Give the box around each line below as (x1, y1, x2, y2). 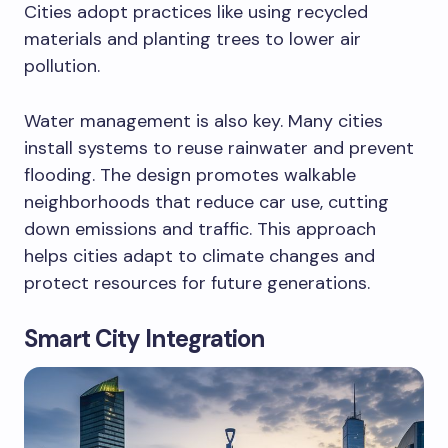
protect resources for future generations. (24, 270, 370, 295)
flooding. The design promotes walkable (24, 162, 356, 187)
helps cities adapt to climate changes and (24, 243, 375, 268)
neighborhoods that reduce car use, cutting (24, 189, 389, 214)
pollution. (24, 53, 100, 78)
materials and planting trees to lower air (24, 26, 361, 51)
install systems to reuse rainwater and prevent (24, 135, 414, 160)
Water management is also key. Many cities (24, 108, 383, 133)
